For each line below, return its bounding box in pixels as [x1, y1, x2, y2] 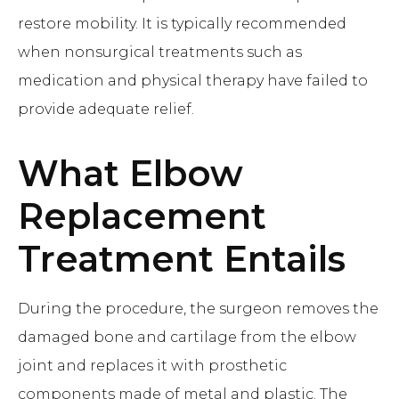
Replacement [18, 194, 266, 238]
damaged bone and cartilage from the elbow [18, 329, 356, 346]
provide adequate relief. [18, 101, 194, 118]
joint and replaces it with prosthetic [18, 357, 287, 374]
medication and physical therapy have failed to [18, 72, 368, 89]
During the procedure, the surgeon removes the [18, 300, 379, 317]
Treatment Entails [18, 237, 346, 281]
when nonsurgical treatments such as [18, 44, 302, 61]
